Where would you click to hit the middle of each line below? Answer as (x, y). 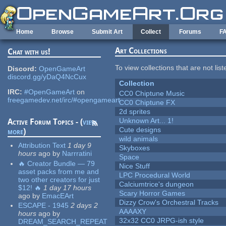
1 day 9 (80, 146)
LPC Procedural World (155, 175)
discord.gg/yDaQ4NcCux (47, 77)
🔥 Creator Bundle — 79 (57, 163)
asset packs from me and (59, 171)
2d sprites (135, 112)
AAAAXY (133, 212)
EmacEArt (58, 195)
